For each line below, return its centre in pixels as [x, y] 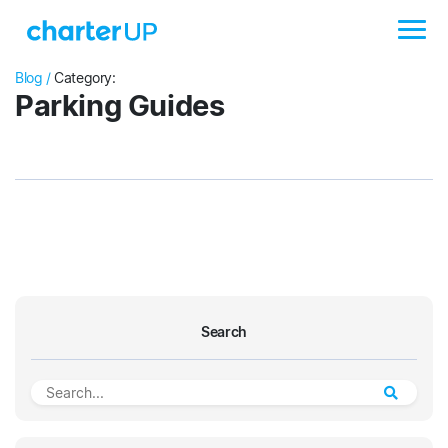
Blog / [33, 77]
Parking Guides [120, 105]
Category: [83, 77]
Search [224, 331]
